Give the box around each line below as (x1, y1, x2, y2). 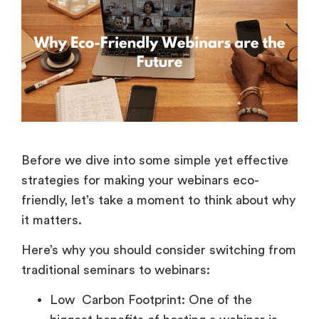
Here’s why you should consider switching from (21, 244, 296, 257)
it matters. (21, 213, 85, 226)
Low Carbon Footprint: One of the (50, 293, 252, 307)
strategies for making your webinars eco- (21, 173, 259, 187)
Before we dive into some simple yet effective (21, 153, 288, 167)
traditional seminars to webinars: (21, 263, 214, 277)
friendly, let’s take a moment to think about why (21, 193, 296, 206)
